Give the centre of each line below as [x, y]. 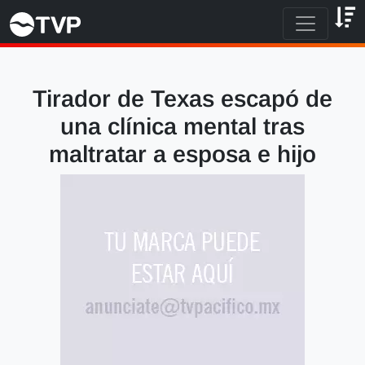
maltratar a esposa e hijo [182, 154]
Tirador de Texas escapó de [182, 99]
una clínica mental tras [182, 126]
